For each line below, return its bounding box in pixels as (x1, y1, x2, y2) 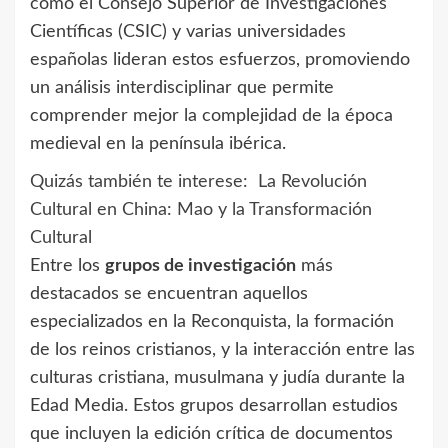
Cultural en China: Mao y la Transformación (30, 200, 372, 219)
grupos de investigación (105, 256, 296, 275)
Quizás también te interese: (30, 172, 248, 191)
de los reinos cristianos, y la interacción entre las (30, 340, 415, 359)
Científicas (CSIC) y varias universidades (30, 22, 346, 41)
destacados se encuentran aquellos (30, 284, 308, 303)
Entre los (30, 256, 105, 275)
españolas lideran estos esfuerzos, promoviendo (30, 50, 410, 69)
